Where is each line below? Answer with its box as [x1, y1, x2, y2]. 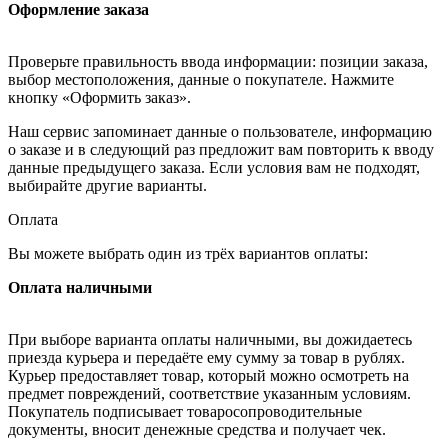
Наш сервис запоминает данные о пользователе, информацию [8, 122, 432, 140]
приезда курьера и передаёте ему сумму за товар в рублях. [8, 348, 405, 366]
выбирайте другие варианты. [8, 176, 207, 194]
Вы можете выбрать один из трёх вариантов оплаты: [8, 244, 368, 262]
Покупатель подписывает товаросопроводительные [8, 402, 362, 420]
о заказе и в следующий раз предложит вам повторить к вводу [8, 140, 434, 158]
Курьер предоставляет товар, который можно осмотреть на [8, 366, 409, 384]
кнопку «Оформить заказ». [8, 88, 191, 106]
